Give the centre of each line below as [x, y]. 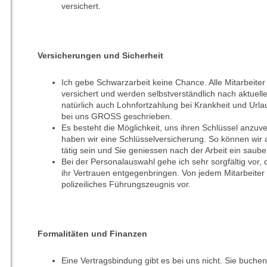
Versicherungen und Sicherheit [100, 56]
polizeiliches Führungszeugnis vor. [126, 184]
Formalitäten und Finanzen [92, 234]
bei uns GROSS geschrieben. [117, 117]
